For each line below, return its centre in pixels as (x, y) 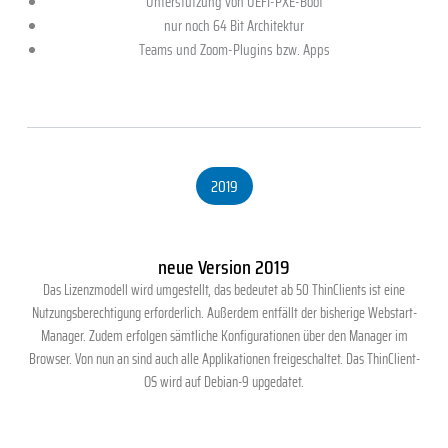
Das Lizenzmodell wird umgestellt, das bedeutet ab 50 (177, 290)
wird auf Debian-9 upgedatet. (230, 382)
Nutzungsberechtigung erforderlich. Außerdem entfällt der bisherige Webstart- (224, 313)
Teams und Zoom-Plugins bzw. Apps (234, 49)
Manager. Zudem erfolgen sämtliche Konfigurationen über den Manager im (224, 336)
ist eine (385, 290)
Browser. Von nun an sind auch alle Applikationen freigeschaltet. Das (197, 359)
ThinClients (339, 290)
